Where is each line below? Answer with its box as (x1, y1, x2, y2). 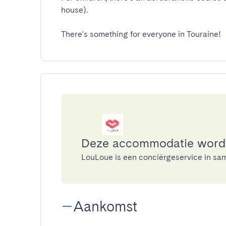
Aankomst (73, 198, 137, 215)
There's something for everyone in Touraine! (61, 29, 221, 39)
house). (61, 5, 88, 15)
